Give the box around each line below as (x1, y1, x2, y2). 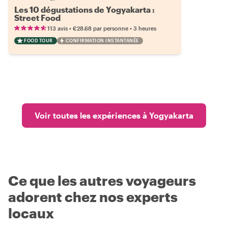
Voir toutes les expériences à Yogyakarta (35, 110, 193, 120)
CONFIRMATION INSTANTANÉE (65, 38, 139, 43)
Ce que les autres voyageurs (8, 173, 196, 188)
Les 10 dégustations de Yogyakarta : (14, 5, 155, 14)
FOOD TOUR (24, 38, 53, 43)
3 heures (133, 25, 156, 32)
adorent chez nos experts (8, 189, 178, 205)
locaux (8, 205, 54, 221)
